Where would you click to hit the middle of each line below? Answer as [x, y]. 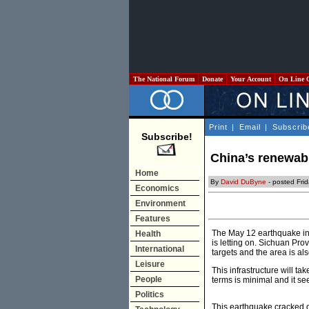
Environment [160, 203]
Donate [212, 79]
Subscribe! [167, 137]
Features [153, 219]
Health [148, 234]
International [160, 249]
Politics [150, 295]
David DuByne [243, 182]
